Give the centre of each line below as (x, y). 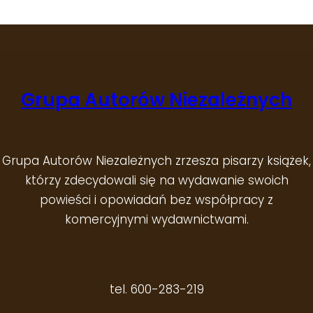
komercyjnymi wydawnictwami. (156, 220)
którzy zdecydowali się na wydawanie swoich (156, 181)
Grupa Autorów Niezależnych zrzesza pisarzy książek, (156, 161)
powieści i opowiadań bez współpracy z (156, 200)
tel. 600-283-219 (156, 290)
